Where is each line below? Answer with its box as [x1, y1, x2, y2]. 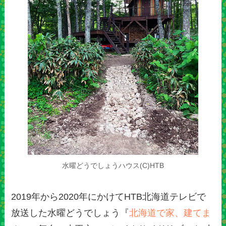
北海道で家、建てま [129, 207, 211, 218]
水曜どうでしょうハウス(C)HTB [62, 161, 164, 170]
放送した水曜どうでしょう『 [11, 207, 130, 218]
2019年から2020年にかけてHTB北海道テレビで [11, 191, 206, 202]
